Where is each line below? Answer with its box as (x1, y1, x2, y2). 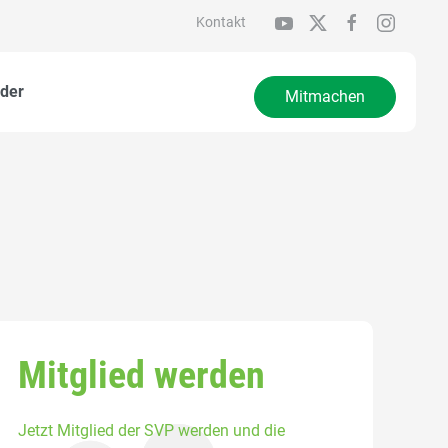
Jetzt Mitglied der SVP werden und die (18, 420, 285, 440)
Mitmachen (285, 87, 365, 106)
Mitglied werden (18, 352, 265, 397)
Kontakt (196, 14, 246, 30)
